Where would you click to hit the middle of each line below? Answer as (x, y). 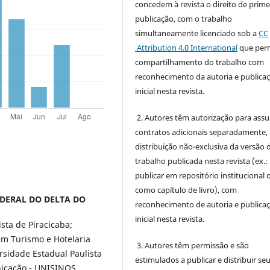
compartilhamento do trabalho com (200, 62)
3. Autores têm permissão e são (192, 245)
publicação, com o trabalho (184, 18)
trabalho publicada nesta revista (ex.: (202, 161)
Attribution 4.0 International (187, 47)
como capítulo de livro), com (186, 190)
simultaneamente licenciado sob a (197, 33)
